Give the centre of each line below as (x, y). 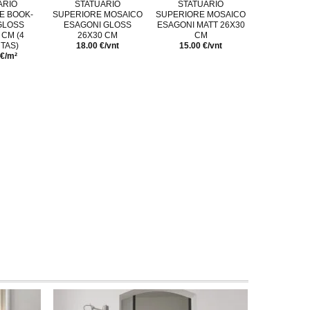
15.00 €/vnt (201, 45)
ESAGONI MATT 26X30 (201, 25)
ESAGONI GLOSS (98, 25)
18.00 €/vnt (98, 45)
